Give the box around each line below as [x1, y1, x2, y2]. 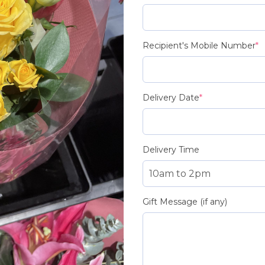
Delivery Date [142, 92, 199, 103]
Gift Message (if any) [142, 196, 227, 207]
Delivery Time [142, 144, 199, 155]
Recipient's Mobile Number [142, 40, 256, 51]
